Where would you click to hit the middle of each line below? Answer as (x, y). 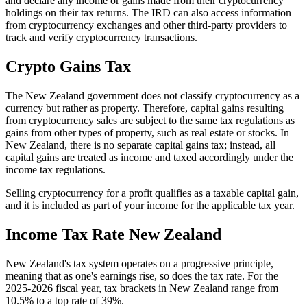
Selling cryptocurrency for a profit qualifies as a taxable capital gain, (152, 193)
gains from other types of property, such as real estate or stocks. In (147, 133)
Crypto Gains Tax (68, 67)
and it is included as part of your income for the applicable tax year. (150, 206)
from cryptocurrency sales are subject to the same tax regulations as (150, 121)
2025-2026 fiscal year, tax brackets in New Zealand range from (142, 288)
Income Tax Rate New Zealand (113, 235)
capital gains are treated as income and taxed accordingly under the (149, 158)
